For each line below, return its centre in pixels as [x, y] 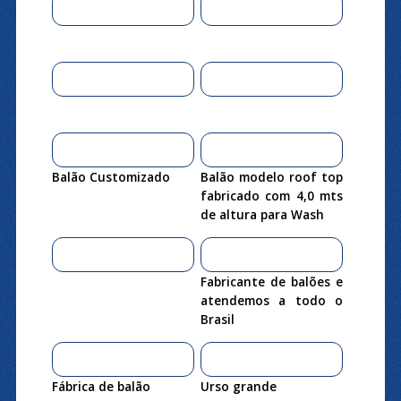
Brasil [217, 319]
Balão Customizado [111, 176]
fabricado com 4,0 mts [272, 195]
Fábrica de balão [101, 386]
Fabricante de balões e [272, 281]
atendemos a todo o [272, 300]
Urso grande [238, 386]
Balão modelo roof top [272, 176]
